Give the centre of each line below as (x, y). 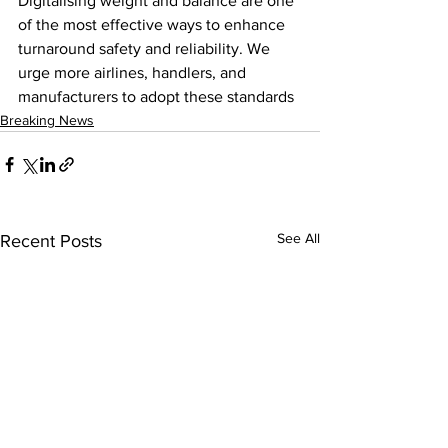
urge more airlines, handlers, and (134, 72)
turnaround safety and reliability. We (146, 48)
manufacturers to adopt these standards (156, 96)
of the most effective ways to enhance (153, 24)
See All (298, 237)
